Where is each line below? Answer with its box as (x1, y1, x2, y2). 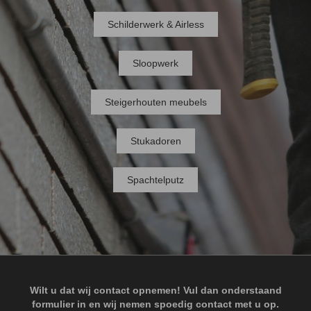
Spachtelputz (127, 174, 184, 186)
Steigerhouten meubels (104, 96, 207, 108)
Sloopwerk (133, 58, 178, 69)
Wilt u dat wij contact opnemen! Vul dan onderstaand (29, 285, 282, 296)
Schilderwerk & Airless (107, 19, 204, 31)
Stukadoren (130, 135, 181, 147)
